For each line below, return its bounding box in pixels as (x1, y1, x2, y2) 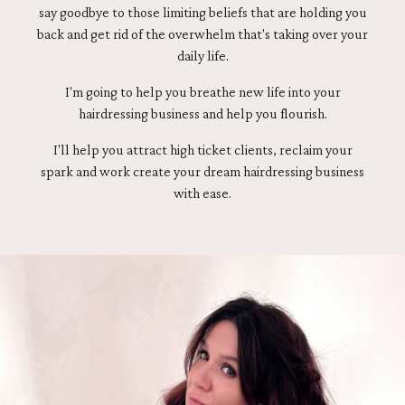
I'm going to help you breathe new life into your (64, 84, 341, 100)
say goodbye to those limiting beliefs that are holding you (38, 5, 367, 21)
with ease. (174, 185, 231, 202)
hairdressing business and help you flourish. (78, 106, 327, 122)
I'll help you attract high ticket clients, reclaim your (52, 142, 353, 158)
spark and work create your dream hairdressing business (41, 164, 364, 180)
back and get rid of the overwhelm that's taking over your (37, 26, 368, 42)
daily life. (176, 48, 229, 64)
